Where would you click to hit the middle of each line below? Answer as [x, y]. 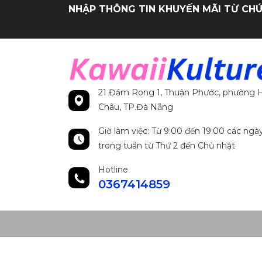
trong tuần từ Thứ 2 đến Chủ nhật [167, 145]
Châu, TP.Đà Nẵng [136, 107]
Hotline [113, 169]
